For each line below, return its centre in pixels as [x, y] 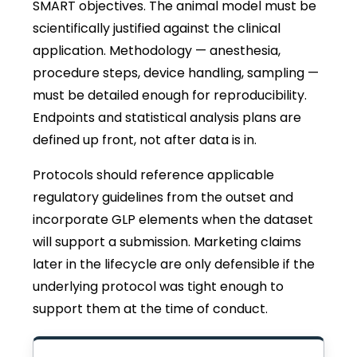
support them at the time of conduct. [150, 309]
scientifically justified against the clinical [157, 29]
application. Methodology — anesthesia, [157, 51]
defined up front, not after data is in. [145, 140]
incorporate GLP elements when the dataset [173, 220]
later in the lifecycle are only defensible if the [174, 265]
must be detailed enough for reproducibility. [170, 96]
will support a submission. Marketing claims [167, 242]
